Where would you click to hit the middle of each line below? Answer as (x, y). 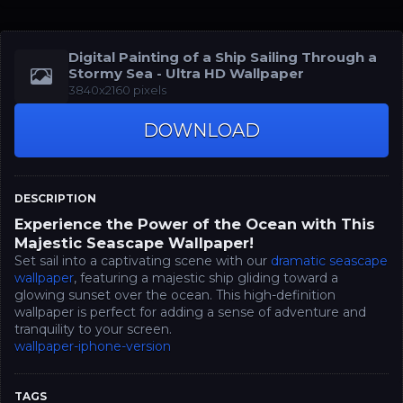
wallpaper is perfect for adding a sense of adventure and (190, 313)
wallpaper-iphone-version (93, 347)
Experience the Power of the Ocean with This (195, 224)
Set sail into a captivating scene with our (143, 261)
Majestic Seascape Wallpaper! (134, 243)
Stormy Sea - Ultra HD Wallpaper (186, 74)
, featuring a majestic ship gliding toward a (206, 278)
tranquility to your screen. (93, 330)
